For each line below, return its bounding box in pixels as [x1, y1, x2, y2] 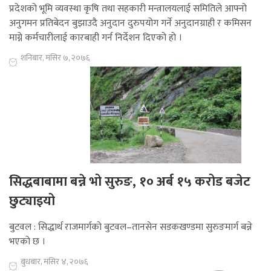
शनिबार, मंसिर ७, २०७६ [21, 51, 90, 65]
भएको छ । [9, 233, 45, 250]
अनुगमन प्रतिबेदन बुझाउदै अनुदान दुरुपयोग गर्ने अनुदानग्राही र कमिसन [9, 15, 252, 32]
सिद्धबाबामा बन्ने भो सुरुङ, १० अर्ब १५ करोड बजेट [9, 171, 250, 194]
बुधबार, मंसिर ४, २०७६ [21, 255, 88, 269]
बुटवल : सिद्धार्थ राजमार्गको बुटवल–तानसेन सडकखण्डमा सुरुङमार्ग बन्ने [9, 219, 252, 236]
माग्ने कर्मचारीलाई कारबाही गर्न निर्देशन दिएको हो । [9, 30, 182, 47]
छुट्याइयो [9, 190, 55, 213]
